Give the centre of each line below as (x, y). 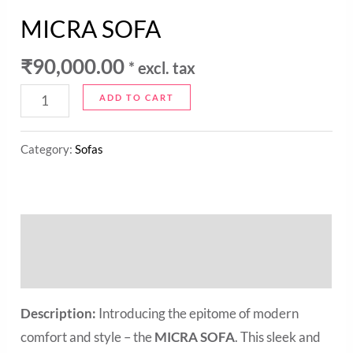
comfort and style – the (88, 337)
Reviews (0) (55, 269)
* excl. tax (162, 68)
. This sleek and (278, 337)
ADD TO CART (136, 97)
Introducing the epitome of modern (198, 314)
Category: (48, 149)
